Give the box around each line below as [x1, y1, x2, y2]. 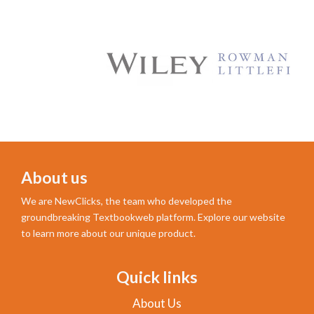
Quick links [116, 266, 198, 287]
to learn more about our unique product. [21, 226, 196, 239]
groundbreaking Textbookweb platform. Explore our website [21, 210, 285, 223]
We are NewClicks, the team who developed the [21, 194, 232, 207]
